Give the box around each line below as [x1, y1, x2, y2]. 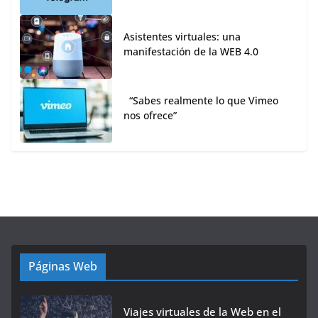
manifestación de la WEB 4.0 [124, 45, 258, 59]
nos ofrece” [124, 109, 177, 123]
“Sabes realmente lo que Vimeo [124, 94, 278, 108]
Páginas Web [28, 258, 97, 275]
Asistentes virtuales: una [124, 30, 241, 44]
